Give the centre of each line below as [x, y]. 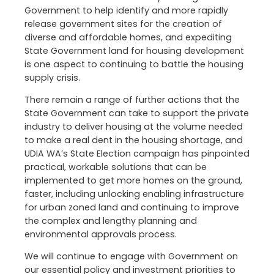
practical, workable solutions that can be [116, 167]
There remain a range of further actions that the [132, 99]
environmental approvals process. [101, 234]
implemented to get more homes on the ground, [133, 180]
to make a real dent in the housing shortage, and [134, 140]
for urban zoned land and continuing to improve [132, 207]
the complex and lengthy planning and [111, 220]
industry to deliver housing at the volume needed [134, 126]
